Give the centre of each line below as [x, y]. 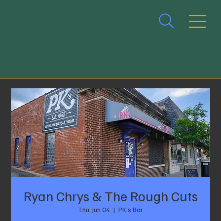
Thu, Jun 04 [94, 210]
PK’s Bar [131, 210]
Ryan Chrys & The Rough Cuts [110, 196]
